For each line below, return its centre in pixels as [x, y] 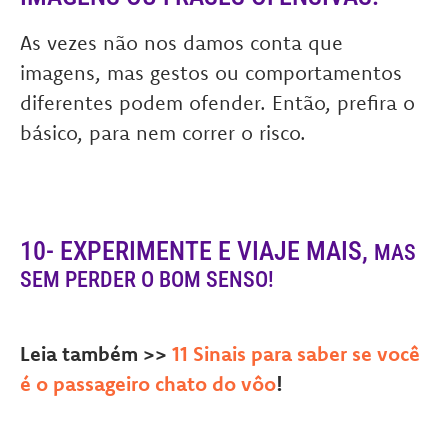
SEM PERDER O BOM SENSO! [147, 279]
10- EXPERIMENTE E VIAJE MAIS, [197, 251]
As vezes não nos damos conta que [181, 42]
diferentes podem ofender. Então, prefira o [217, 102]
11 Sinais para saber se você [296, 353]
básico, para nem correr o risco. [163, 132]
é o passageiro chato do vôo [148, 383]
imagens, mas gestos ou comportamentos [211, 72]
